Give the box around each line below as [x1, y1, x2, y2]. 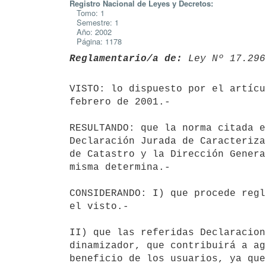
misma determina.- [69, 161, 170, 173]
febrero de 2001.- [69, 96, 170, 107]
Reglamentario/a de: [69, 53, 182, 64]
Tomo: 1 [69, 7, 104, 18]
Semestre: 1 [69, 17, 119, 28]
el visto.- [69, 201, 129, 212]
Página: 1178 [69, 36, 122, 47]
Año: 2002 [69, 26, 112, 37]
